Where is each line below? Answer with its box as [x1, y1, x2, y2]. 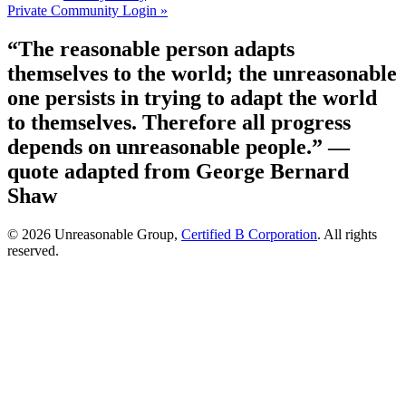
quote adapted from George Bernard [7, 159, 349, 184]
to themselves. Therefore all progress [7, 111, 351, 135]
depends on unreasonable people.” [7, 135, 328, 159]
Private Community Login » [7, 3, 168, 19]
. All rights [317, 227, 377, 243]
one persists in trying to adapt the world [7, 86, 377, 111]
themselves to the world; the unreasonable [7, 62, 397, 86]
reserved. [7, 243, 59, 259]
